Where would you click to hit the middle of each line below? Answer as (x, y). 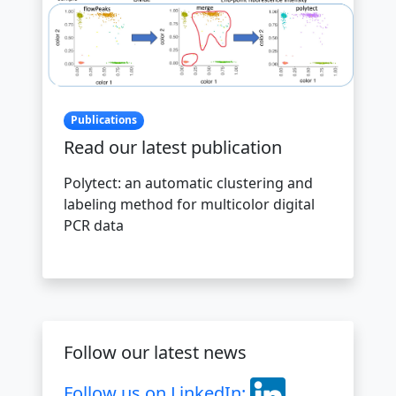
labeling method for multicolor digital (189, 204)
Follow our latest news (155, 352)
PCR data (94, 225)
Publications (103, 120)
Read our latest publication (173, 147)
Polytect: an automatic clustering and (188, 183)
